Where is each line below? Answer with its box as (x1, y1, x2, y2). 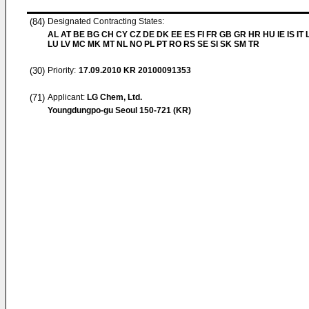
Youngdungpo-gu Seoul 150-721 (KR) (48, 106, 191, 115)
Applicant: (48, 92, 87, 102)
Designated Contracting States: (48, 17, 164, 26)
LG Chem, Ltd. (87, 92, 142, 102)
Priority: (48, 66, 76, 75)
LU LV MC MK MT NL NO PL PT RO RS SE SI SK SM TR (48, 39, 259, 49)
